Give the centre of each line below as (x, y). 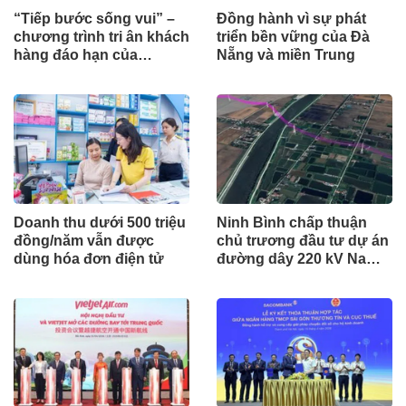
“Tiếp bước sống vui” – (94, 18)
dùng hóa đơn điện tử (89, 258)
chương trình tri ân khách (101, 36)
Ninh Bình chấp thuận (292, 222)
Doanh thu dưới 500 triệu (100, 222)
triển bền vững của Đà (293, 36)
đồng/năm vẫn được (84, 240)
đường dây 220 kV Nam (298, 258)
